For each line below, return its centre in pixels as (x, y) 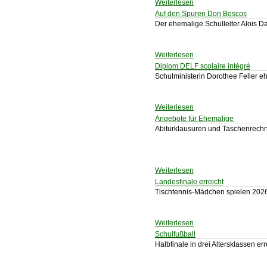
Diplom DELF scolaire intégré (203, 66)
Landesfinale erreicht (189, 182)
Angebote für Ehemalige (194, 119)
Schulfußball (175, 234)
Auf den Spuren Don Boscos (201, 14)
